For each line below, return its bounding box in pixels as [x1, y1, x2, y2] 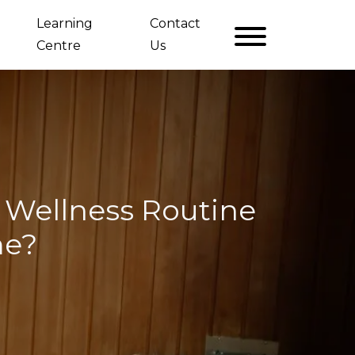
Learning [36, 16, 94, 31]
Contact [150, 16, 201, 31]
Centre [36, 38, 82, 53]
